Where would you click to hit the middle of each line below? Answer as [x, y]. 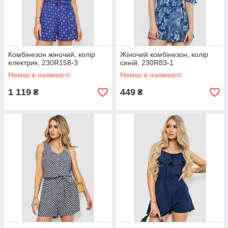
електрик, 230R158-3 [43, 63]
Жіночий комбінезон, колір [164, 54]
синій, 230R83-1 [147, 63]
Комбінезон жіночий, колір [52, 54]
